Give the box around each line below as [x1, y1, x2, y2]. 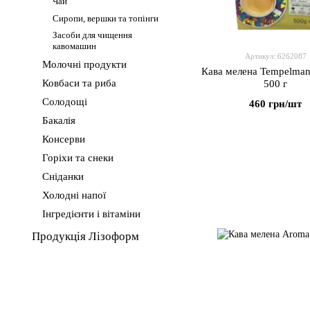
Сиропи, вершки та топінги [53, 13, 158, 24]
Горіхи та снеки [42, 152, 113, 163]
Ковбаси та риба [42, 77, 116, 89]
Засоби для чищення [53, 30, 132, 40]
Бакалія [42, 115, 75, 126]
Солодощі [42, 96, 87, 107]
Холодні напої [42, 190, 106, 201]
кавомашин [53, 41, 96, 51]
